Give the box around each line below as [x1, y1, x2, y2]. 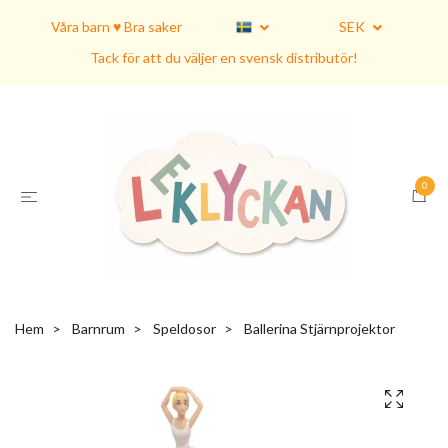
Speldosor [153, 320, 216, 338]
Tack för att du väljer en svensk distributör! [90, 49, 358, 66]
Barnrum [72, 320, 125, 338]
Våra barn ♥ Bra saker [50, 18, 182, 35]
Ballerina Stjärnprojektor [241, 320, 395, 338]
